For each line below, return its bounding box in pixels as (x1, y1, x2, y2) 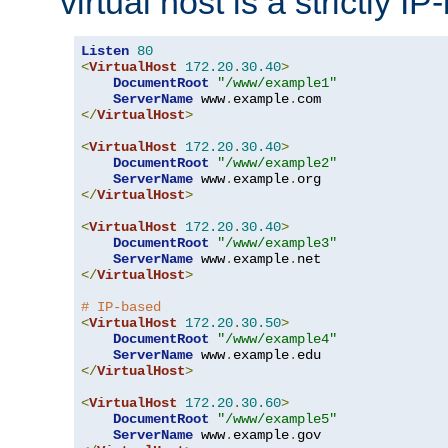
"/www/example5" (217, 411, 337, 427)
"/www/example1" (217, 75, 337, 91)
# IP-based (81, 299, 161, 315)
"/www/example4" (217, 331, 337, 347)
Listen (81, 43, 129, 59)
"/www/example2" (217, 155, 337, 171)
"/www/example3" (217, 235, 337, 251)
